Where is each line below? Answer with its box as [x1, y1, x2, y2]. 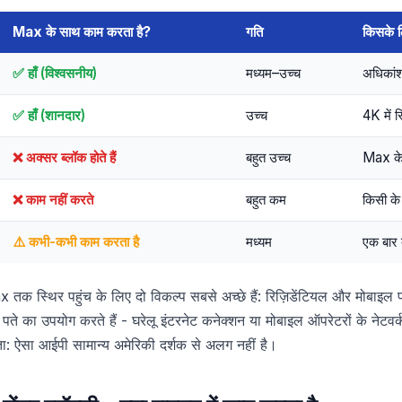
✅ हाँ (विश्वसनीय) [13, 65, 97, 82]
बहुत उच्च [246, 149, 291, 166]
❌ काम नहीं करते [13, 191, 93, 208]
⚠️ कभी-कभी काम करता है [13, 233, 139, 250]
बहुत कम [246, 191, 286, 208]
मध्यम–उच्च [246, 65, 301, 82]
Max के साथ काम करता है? [13, 23, 151, 40]
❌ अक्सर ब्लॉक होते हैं [13, 149, 116, 166]
